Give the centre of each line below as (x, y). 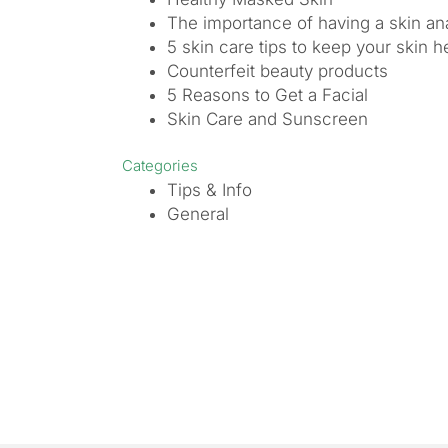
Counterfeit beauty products (277, 71)
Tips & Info (209, 189)
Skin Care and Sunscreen (267, 119)
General (198, 213)
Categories (160, 165)
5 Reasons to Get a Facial (267, 95)
